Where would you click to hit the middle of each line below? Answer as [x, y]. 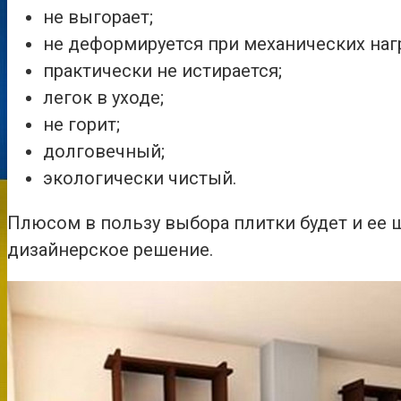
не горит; [81, 125]
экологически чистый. [140, 179]
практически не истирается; [162, 71]
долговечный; [104, 152]
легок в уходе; [103, 98]
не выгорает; [98, 17]
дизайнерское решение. [110, 250]
